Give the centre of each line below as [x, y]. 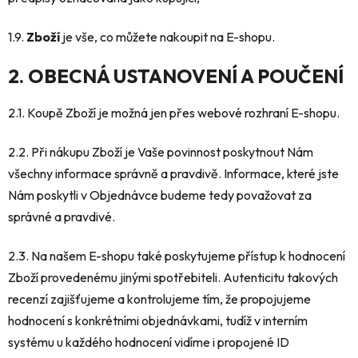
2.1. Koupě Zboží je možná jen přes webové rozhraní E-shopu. [174, 112]
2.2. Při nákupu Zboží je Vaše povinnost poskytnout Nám [161, 151]
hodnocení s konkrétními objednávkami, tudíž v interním [158, 320]
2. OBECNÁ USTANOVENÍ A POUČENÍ [176, 76]
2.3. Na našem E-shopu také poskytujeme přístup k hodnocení [177, 255]
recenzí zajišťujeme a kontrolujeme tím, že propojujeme [159, 298]
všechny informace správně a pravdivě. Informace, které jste [173, 173]
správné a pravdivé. [62, 216]
